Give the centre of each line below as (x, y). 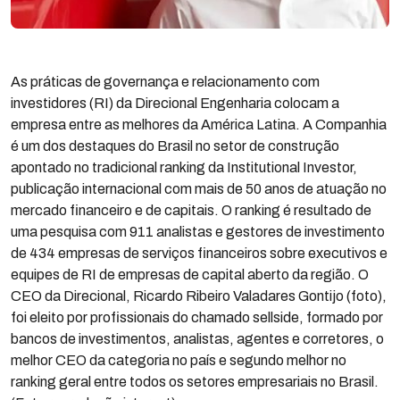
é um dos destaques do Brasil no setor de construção (175, 146)
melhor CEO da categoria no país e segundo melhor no (179, 360)
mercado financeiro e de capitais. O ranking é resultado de (191, 210)
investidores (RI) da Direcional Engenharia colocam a (175, 103)
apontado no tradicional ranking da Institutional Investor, (184, 167)
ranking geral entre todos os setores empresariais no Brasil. (195, 382)
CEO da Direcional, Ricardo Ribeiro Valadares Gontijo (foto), (199, 296)
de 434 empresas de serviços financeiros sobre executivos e (199, 253)
